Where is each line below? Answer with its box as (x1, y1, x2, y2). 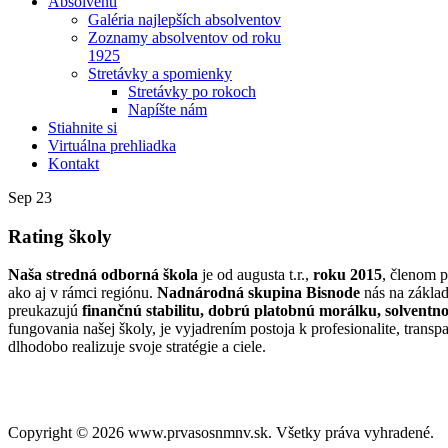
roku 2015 (313, 266, 382, 284)
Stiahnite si (48, 119, 117, 136)
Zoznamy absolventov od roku (88, 29, 281, 46)
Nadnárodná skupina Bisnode (153, 284, 364, 302)
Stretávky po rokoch (128, 83, 256, 100)
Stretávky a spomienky (88, 65, 232, 82)
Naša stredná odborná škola (8, 266, 198, 284)
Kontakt (48, 155, 99, 172)
